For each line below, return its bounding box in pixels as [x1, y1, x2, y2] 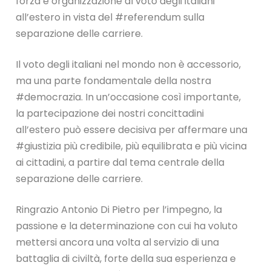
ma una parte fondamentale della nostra [16, 74, 212, 88]
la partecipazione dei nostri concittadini [16, 106, 204, 121]
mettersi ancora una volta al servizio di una [16, 235, 220, 250]
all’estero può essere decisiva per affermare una [16, 123, 248, 137]
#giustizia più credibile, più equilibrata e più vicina [16, 139, 247, 154]
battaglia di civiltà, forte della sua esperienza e [16, 252, 237, 266]
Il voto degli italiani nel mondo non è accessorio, [16, 57, 241, 72]
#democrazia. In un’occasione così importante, [16, 90, 241, 105]
